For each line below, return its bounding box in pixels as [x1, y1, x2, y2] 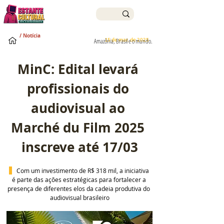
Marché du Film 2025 [11, 118, 148, 136]
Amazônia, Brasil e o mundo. [94, 36, 152, 45]
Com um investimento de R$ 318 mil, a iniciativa [14, 166, 150, 174]
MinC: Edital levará [17, 60, 142, 78]
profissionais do [26, 79, 132, 97]
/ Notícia [19, 32, 40, 39]
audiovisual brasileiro [49, 193, 109, 201]
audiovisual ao [30, 99, 128, 117]
